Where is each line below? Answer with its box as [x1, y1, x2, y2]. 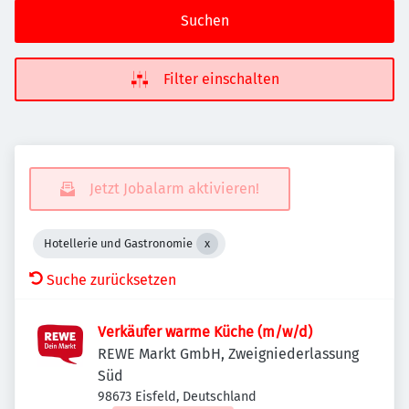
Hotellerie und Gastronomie [44, 236, 193, 250]
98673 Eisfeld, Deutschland [98, 389, 257, 404]
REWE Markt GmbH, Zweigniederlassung [98, 345, 359, 362]
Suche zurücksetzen [47, 271, 176, 288]
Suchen [180, 12, 229, 29]
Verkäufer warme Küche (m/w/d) [98, 323, 312, 341]
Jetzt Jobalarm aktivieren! [89, 180, 259, 197]
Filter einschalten [163, 70, 279, 88]
